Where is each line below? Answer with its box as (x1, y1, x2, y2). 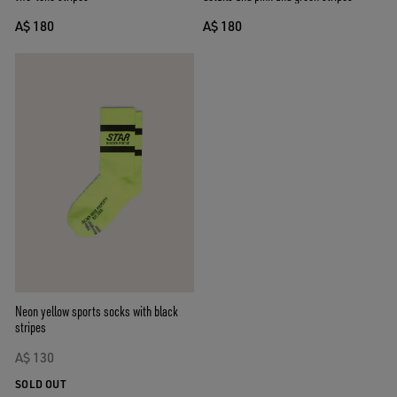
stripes (15, 317, 46, 336)
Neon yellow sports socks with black (15, 301, 178, 320)
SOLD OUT (15, 377, 67, 391)
